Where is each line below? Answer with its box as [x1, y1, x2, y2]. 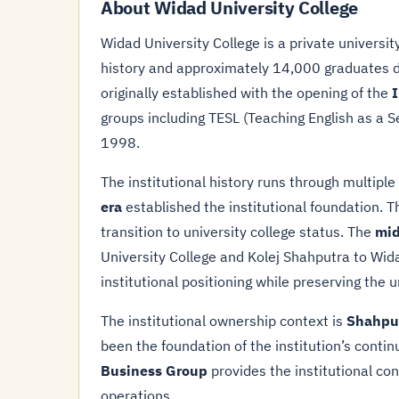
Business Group [101, 362, 208, 379]
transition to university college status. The [101, 223, 375, 240]
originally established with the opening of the [101, 84, 392, 102]
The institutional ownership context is [101, 312, 346, 330]
